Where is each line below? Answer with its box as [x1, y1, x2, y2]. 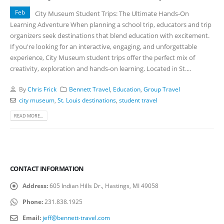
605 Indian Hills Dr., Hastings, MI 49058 [49, 181, 158, 190]
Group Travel [143, 84, 180, 93]
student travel [118, 95, 157, 104]
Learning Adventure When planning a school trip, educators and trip [10, 20, 211, 29]
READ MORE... [14, 112, 43, 119]
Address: [22, 181, 48, 190]
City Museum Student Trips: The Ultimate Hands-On [35, 9, 189, 18]
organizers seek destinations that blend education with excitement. [10, 31, 209, 40]
